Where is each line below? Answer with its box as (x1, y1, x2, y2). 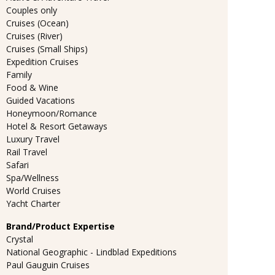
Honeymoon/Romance (6, 107, 97, 119)
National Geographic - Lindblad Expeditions (6, 246, 177, 258)
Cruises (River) (6, 29, 63, 42)
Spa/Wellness (6, 171, 59, 184)
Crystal (6, 233, 33, 245)
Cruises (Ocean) (6, 17, 69, 29)
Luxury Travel (6, 133, 60, 145)
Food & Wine (6, 81, 58, 93)
